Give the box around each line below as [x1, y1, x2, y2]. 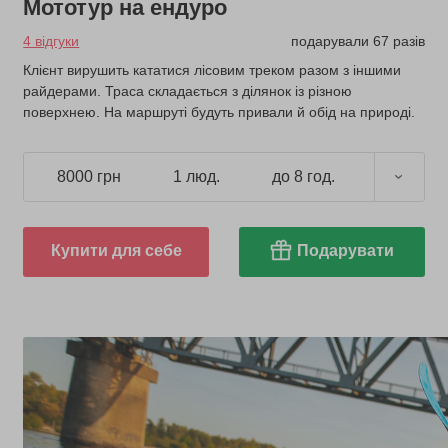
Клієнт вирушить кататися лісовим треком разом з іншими [23, 61, 402, 78]
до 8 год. [272, 168, 336, 186]
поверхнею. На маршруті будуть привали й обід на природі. [23, 103, 416, 120]
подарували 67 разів [290, 32, 425, 49]
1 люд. [172, 168, 220, 186]
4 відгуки [23, 32, 80, 49]
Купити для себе [50, 241, 182, 259]
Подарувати [296, 241, 394, 259]
